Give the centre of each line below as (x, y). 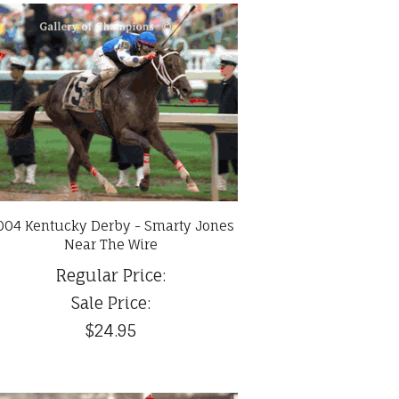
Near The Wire (111, 245)
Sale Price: (111, 303)
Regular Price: (111, 276)
